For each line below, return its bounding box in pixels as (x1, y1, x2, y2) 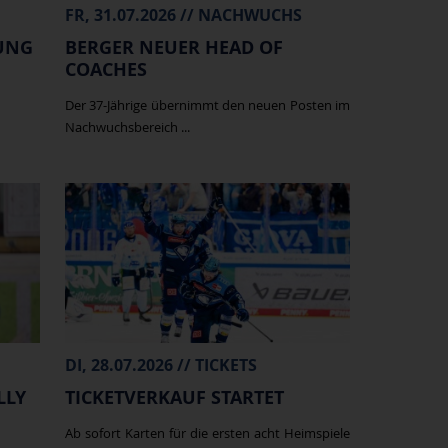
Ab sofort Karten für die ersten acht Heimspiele (64, 424, 350, 442)
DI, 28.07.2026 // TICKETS (64, 353, 257, 376)
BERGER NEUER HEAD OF (64, 35, 283, 61)
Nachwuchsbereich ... (64, 119, 190, 137)
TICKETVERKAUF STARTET (64, 384, 284, 410)
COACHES (64, 57, 147, 83)
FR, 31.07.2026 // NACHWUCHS (64, 4, 302, 27)
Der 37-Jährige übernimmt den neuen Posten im (64, 97, 350, 115)
